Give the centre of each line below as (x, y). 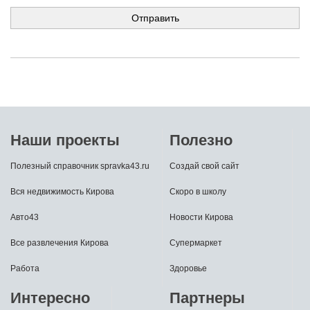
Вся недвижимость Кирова (62, 192)
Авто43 (25, 217)
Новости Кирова (201, 217)
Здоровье (188, 268)
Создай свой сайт (204, 166)
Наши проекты (65, 140)
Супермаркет (196, 243)
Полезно (201, 140)
